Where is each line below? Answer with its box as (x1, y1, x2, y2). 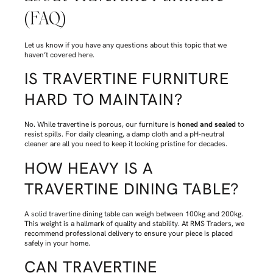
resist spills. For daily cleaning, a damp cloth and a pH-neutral (24, 129, 224, 140)
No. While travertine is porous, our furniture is (24, 119, 177, 130)
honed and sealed (177, 119, 236, 130)
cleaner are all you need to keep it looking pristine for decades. (24, 139, 227, 149)
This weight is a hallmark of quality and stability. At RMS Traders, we (24, 218, 244, 229)
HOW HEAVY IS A (24, 157, 154, 179)
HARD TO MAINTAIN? (24, 89, 183, 110)
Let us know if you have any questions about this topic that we (24, 40, 227, 50)
